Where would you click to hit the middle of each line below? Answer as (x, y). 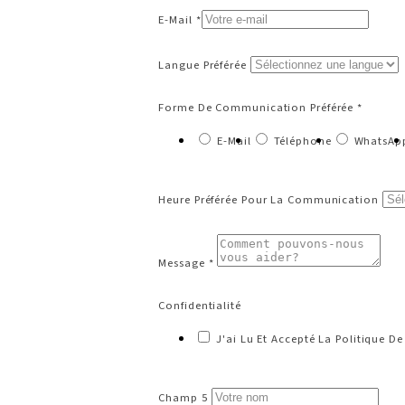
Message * (186, 264)
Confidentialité (200, 305)
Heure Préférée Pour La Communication (268, 200)
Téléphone (302, 141)
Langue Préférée (202, 65)
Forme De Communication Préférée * (261, 107)
